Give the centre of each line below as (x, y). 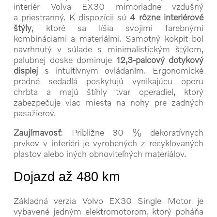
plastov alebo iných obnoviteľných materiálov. (100, 153)
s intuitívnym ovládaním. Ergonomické (121, 70)
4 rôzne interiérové (167, 17)
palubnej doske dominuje (65, 59)
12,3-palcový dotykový (160, 59)
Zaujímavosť (37, 132)
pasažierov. (35, 113)
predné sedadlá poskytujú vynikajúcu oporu (108, 81)
